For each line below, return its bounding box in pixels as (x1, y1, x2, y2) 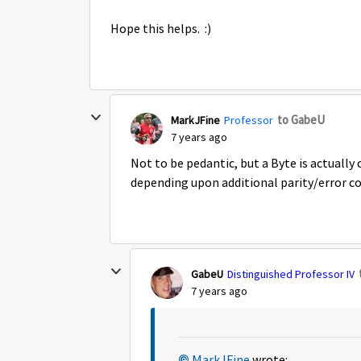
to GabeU (277, 112, 325, 127)
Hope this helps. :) (110, 21, 216, 37)
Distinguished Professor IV (227, 266, 355, 281)
